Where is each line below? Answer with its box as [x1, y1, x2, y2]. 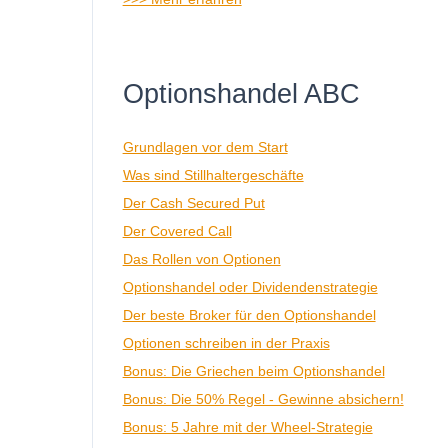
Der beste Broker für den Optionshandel [122, 306, 376, 323]
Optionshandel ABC [122, 78, 360, 110]
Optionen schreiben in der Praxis [122, 334, 330, 351]
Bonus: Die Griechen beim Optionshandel [122, 362, 385, 379]
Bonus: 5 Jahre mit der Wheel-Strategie [122, 418, 373, 435]
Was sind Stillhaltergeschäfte [122, 166, 304, 183]
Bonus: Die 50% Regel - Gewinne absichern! [122, 390, 404, 407]
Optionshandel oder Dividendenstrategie [122, 278, 378, 295]
